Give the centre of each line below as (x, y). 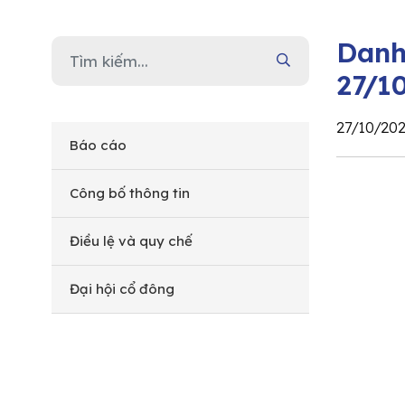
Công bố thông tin (130, 193)
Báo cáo (98, 145)
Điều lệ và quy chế (131, 240)
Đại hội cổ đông (122, 288)
